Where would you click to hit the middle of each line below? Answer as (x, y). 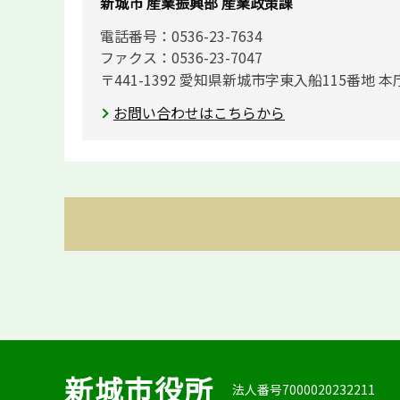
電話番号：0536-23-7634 (181, 35)
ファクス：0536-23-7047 (181, 58)
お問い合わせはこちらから (199, 112)
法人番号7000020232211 (304, 389)
